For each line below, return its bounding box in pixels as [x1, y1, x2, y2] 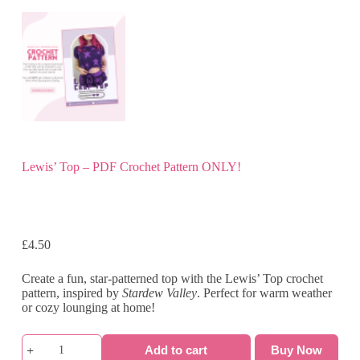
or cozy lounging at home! [21, 300, 155, 314]
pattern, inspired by [21, 285, 122, 300]
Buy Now [271, 343, 323, 358]
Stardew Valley [121, 285, 197, 300]
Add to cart [145, 343, 208, 358]
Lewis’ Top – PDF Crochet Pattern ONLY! [21, 160, 241, 174]
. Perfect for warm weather [196, 285, 332, 300]
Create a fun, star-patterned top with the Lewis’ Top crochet [21, 271, 323, 285]
